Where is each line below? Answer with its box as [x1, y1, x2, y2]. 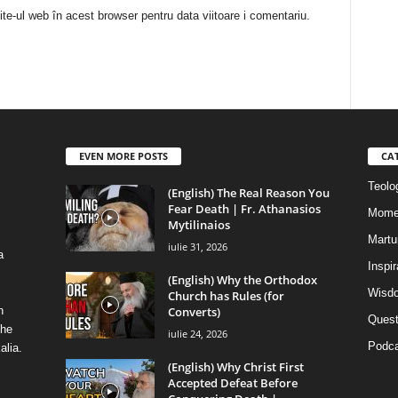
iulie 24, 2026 [167, 326, 227, 340]
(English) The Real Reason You [167, 184, 330, 201]
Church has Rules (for [167, 287, 284, 304]
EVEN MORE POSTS [78, 148, 168, 163]
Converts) [167, 303, 220, 320]
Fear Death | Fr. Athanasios [167, 200, 321, 217]
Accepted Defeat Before [167, 374, 298, 391]
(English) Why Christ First [167, 358, 304, 375]
